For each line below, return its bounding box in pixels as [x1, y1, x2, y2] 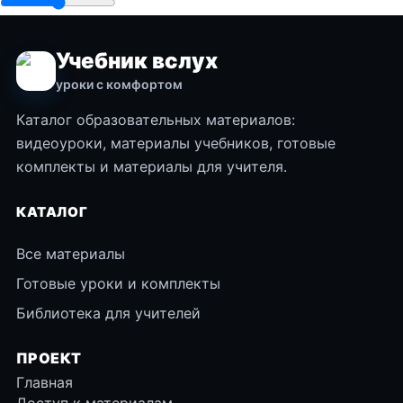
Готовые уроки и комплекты [16, 274, 220, 292]
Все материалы [16, 245, 125, 263]
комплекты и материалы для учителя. [16, 157, 287, 175]
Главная [16, 373, 73, 391]
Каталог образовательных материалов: [16, 111, 295, 129]
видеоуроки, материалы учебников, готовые [16, 134, 336, 152]
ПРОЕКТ [16, 349, 82, 367]
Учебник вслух [56, 48, 218, 74]
